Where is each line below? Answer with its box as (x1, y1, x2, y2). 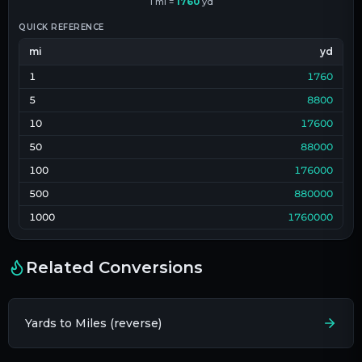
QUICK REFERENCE (19, 21, 104, 32)
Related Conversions (26, 257, 203, 277)
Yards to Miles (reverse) (25, 315, 162, 330)
